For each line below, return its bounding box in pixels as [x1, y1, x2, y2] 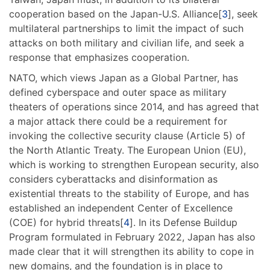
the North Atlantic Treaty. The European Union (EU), [9, 143, 246, 156]
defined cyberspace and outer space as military [9, 86, 227, 98]
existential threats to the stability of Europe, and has [9, 187, 249, 199]
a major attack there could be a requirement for [9, 115, 227, 127]
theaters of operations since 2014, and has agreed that [9, 100, 259, 113]
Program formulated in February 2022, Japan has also [9, 230, 256, 243]
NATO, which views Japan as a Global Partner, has [9, 71, 238, 84]
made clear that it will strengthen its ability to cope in [9, 245, 254, 257]
